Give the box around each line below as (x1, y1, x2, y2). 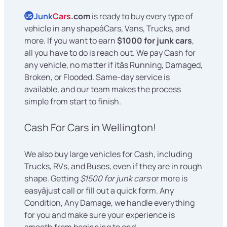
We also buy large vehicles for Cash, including (24, 148, 192, 160)
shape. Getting (24, 172, 80, 184)
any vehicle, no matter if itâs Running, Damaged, (24, 59, 203, 70)
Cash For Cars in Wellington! (24, 120, 156, 134)
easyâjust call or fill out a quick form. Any (24, 184, 174, 196)
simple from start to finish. (24, 95, 121, 107)
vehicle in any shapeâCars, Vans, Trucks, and (24, 22, 190, 34)
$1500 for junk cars (80, 172, 150, 184)
